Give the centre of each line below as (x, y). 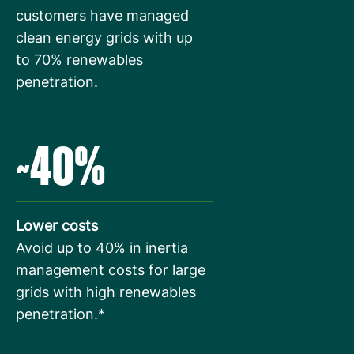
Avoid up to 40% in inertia (102, 248)
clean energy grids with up (104, 38)
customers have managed (102, 15)
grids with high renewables (106, 292)
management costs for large (111, 270)
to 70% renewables (79, 60)
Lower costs (57, 226)
